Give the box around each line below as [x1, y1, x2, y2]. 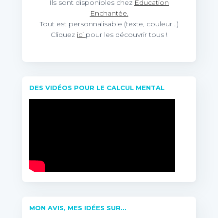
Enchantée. [90, 9, 128, 18]
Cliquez [51, 30, 77, 39]
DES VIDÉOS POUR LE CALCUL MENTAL [29, 84, 164, 92]
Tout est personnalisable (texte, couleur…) [39, 19, 179, 29]
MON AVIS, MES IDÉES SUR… [29, 204, 126, 212]
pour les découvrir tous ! [86, 30, 167, 39]
